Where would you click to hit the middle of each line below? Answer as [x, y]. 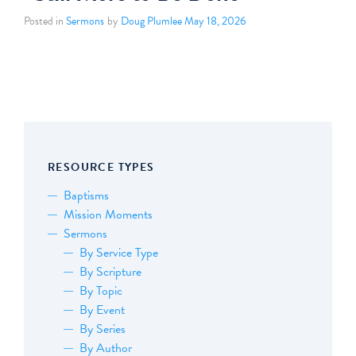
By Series [103, 329]
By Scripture [110, 272]
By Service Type [119, 253]
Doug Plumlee [151, 21]
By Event [102, 310]
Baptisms [86, 196]
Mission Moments [108, 215]
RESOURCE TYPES [101, 168]
